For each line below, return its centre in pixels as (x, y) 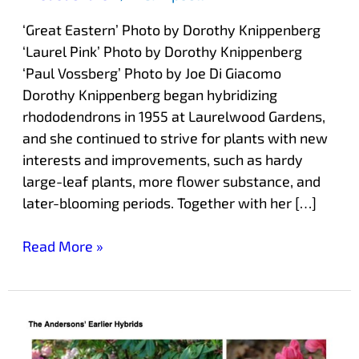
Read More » (63, 246)
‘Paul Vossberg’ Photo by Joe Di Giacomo (151, 73)
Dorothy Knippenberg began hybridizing (149, 94)
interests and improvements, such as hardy (162, 159)
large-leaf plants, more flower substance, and (171, 181)
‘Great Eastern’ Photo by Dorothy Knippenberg (171, 29)
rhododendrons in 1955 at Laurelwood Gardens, (173, 116)
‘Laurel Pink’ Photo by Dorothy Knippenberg (162, 51)
